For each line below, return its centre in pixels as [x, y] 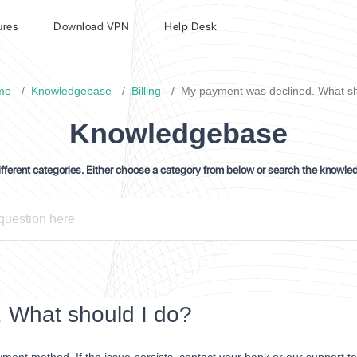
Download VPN [91, 26]
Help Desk [191, 26]
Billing [146, 91]
